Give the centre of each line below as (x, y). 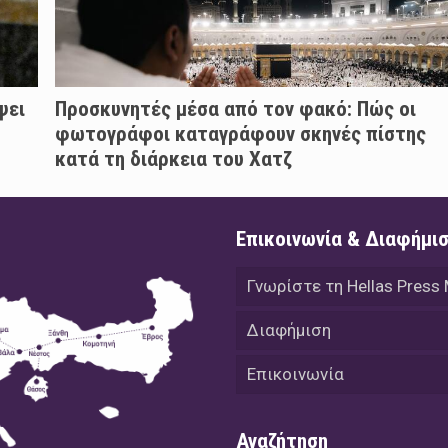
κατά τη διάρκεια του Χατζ (173, 159)
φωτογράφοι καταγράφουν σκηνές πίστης (240, 134)
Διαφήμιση (289, 330)
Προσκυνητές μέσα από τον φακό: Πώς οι (235, 109)
